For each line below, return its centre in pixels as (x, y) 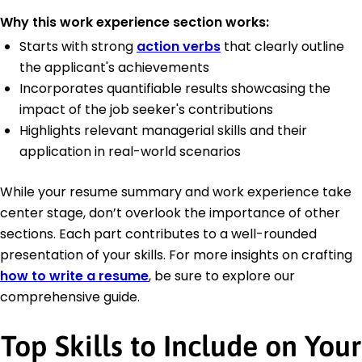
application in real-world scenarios (130, 152)
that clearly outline (282, 47)
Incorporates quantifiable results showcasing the (175, 89)
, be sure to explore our (222, 276)
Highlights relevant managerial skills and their (163, 131)
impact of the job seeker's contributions (146, 110)
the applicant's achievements (114, 68)
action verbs (179, 47)
